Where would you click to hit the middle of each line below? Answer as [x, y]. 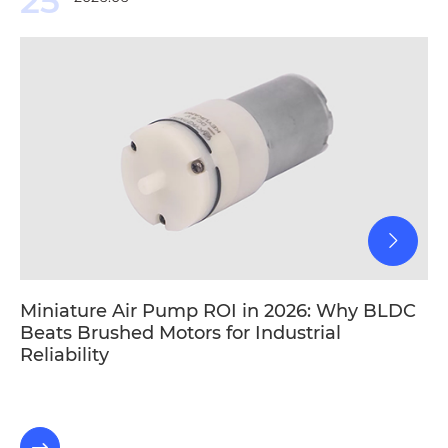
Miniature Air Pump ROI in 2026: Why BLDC [218, 310]
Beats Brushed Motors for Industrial [180, 332]
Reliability [64, 354]
